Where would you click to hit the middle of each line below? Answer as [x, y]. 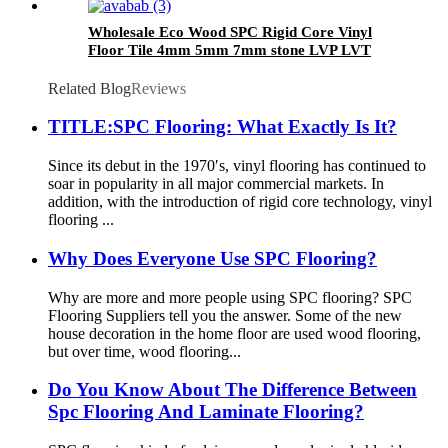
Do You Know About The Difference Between [232, 390]
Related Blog [89, 88]
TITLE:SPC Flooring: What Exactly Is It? [222, 127]
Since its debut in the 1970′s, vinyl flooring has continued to [237, 166]
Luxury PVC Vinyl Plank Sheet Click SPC [224, 67]
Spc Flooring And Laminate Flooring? [206, 412]
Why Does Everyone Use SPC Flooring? [212, 258]
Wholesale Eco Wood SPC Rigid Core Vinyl [230, 31]
